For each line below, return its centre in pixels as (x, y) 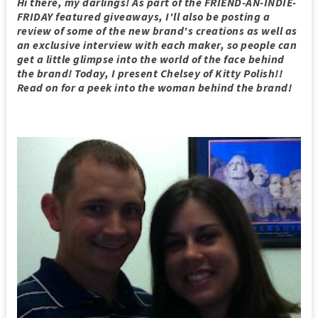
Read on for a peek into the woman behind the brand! (154, 87)
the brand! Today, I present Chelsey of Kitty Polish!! (150, 73)
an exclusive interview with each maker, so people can (157, 45)
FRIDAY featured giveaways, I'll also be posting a (143, 16)
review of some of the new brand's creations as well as (157, 31)
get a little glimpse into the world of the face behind (150, 59)
